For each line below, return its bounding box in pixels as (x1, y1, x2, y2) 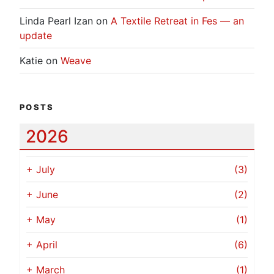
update (20, 29, 52, 42)
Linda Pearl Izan (20, 14, 93, 27)
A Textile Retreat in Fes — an (111, 14, 244, 27)
